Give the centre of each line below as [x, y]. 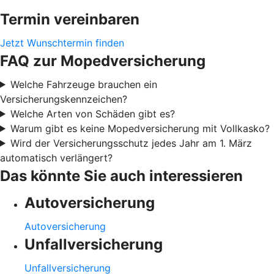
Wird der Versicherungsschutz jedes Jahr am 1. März [131, 143]
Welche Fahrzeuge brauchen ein [83, 84]
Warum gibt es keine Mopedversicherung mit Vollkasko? [140, 128]
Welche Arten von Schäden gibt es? [92, 113]
